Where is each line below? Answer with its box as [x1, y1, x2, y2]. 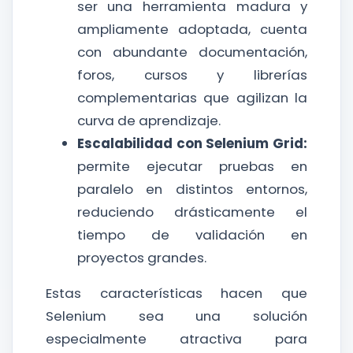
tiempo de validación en [76, 225, 308, 244]
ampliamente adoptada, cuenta [76, 20, 308, 39]
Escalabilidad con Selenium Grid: [76, 134, 308, 153]
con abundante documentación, [76, 43, 308, 61]
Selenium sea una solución [45, 307, 308, 325]
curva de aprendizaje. [76, 111, 221, 130]
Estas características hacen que [45, 284, 308, 303]
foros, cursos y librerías [76, 65, 308, 84]
